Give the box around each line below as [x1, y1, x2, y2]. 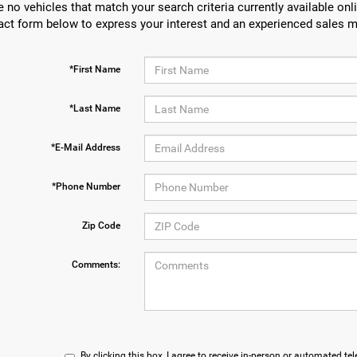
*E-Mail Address [50, 142, 120, 153]
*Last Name [69, 103, 120, 114]
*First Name [69, 64, 120, 75]
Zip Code [81, 220, 120, 231]
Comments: [71, 259, 120, 270]
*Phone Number [51, 181, 120, 192]
